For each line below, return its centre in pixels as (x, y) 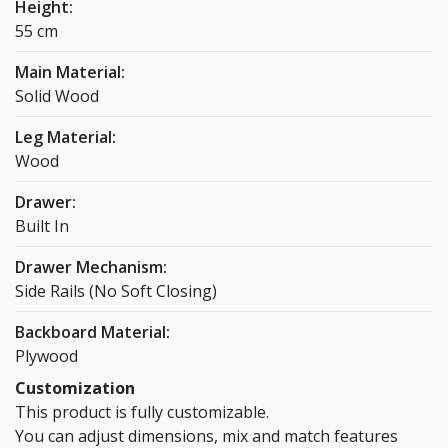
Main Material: (70, 72)
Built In (42, 226)
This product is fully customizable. (142, 412)
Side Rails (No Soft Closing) (116, 291)
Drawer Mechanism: (91, 267)
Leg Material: (65, 137)
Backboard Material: (92, 332)
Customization (75, 388)
